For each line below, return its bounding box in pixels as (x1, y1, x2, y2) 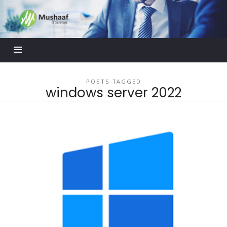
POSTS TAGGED (86, 77, 141, 85)
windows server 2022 (46, 83, 181, 102)
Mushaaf (15, 5, 64, 18)
